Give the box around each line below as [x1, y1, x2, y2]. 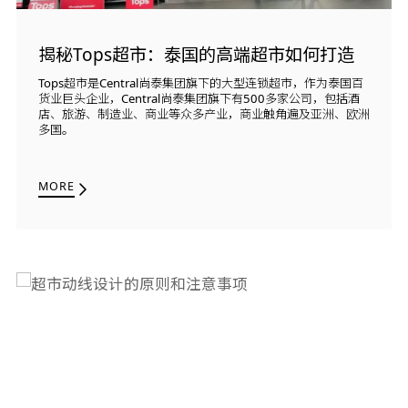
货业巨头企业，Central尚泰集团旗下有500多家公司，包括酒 [37, 89, 360, 107]
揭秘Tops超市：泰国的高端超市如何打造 [37, 42, 354, 66]
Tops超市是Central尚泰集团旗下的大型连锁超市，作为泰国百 [37, 74, 363, 91]
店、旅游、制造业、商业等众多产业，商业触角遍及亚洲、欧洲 [37, 105, 370, 122]
